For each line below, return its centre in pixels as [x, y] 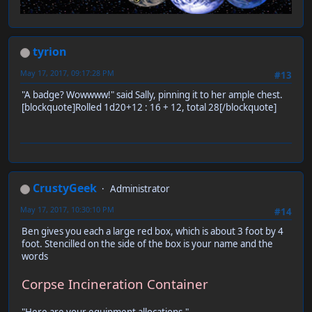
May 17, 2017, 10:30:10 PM [67, 210]
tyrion [50, 52]
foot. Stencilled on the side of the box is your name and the [147, 244]
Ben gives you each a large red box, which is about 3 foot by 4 [153, 232]
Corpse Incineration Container [115, 284]
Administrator [140, 189]
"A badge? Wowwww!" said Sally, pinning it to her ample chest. [152, 95]
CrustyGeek [65, 188]
